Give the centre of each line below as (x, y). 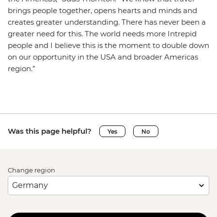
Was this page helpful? (50, 131)
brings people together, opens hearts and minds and (102, 10)
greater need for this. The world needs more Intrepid (102, 34)
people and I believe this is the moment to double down (108, 45)
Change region (31, 170)
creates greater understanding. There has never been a (107, 22)
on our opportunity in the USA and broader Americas (103, 57)
